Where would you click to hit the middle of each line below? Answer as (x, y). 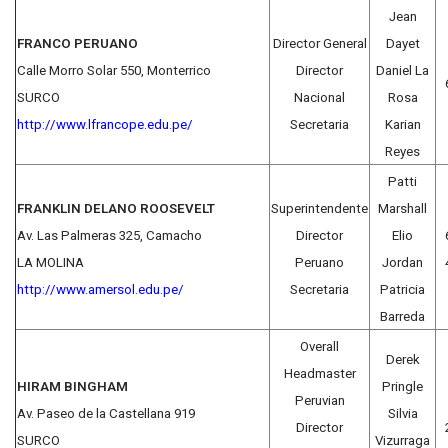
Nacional (319, 97)
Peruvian (319, 400)
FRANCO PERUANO (77, 43)
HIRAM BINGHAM (72, 386)
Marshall (402, 208)
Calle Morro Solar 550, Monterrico (114, 70)
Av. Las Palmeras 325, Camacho (109, 235)
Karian (402, 124)
